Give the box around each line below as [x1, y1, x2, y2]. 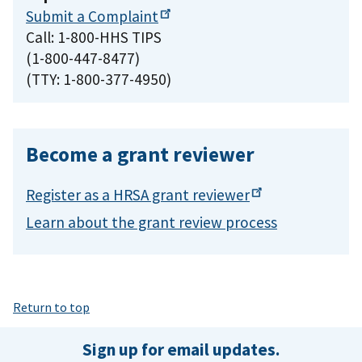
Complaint [88, 6, 158, 27]
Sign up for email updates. [82, 338, 280, 360]
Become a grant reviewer [26, 141, 255, 168]
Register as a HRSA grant [26, 185, 192, 205]
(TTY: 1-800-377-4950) [26, 69, 171, 90]
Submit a [26, 6, 88, 27]
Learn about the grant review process [26, 213, 277, 233]
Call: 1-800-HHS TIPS [26, 27, 162, 48]
